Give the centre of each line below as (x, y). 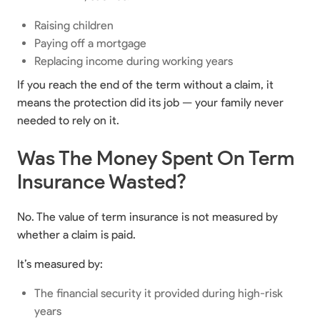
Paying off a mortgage (90, 43)
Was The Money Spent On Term (156, 157)
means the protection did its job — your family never (150, 102)
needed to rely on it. (68, 120)
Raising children (74, 25)
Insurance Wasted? (102, 181)
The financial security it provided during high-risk (159, 293)
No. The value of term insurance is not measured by (147, 216)
